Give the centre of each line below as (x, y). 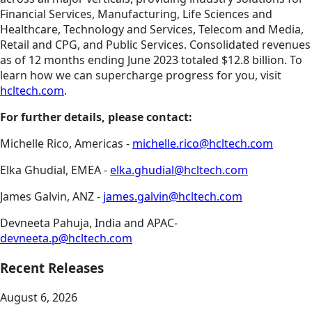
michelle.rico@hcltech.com (203, 144)
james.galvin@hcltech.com (173, 197)
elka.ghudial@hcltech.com (179, 170)
